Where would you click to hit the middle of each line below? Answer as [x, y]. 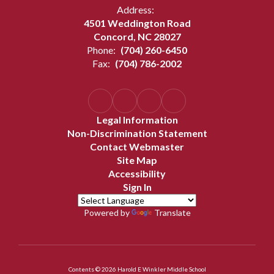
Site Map [137, 160]
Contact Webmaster [137, 146]
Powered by [107, 213]
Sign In [137, 187]
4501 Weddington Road [137, 23]
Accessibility [137, 173]
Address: [135, 9]
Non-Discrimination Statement [137, 133]
